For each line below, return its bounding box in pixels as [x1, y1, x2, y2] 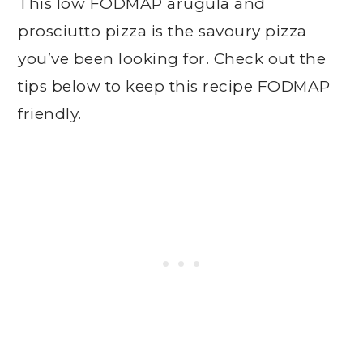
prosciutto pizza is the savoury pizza [18, 22, 307, 41]
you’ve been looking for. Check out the [18, 49, 327, 68]
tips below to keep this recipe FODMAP [18, 77, 331, 96]
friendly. [18, 105, 82, 123]
